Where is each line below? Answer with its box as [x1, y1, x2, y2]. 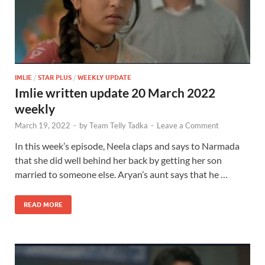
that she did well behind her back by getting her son [15, 154, 222, 166]
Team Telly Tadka [89, 121, 148, 131]
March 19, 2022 [15, 121, 70, 131]
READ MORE [24, 201, 63, 209]
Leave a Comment [157, 121, 219, 131]
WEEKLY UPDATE [77, 73, 131, 82]
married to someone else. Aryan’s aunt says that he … [15, 169, 228, 180]
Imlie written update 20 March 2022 [15, 85, 215, 101]
